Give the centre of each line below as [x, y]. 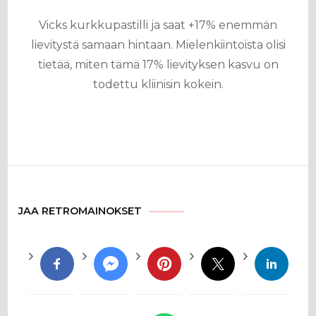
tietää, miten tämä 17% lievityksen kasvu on [158, 65]
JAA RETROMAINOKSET [80, 211]
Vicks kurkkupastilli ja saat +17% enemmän [158, 25]
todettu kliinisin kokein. [158, 84]
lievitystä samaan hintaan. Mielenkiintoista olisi [158, 45]
